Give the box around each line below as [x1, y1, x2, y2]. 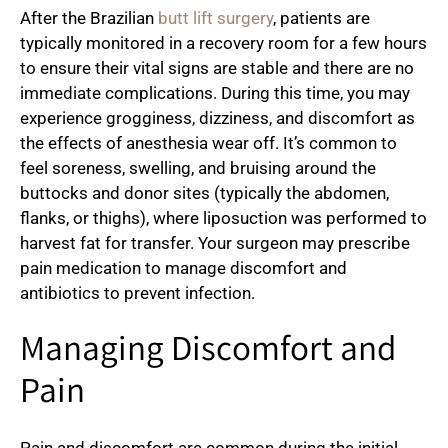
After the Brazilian [20, 8, 158, 29]
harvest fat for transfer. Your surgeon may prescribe [20, 233, 410, 254]
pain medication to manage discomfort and [20, 258, 347, 279]
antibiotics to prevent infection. [20, 283, 255, 304]
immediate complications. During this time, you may [20, 83, 410, 104]
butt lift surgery [158, 8, 273, 29]
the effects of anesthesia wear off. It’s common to [20, 133, 397, 154]
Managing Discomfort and [20, 326, 396, 378]
